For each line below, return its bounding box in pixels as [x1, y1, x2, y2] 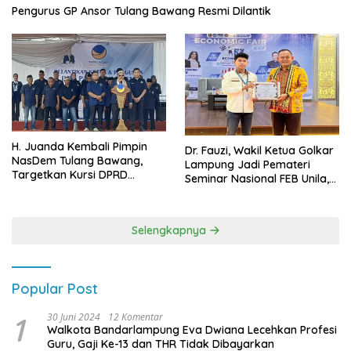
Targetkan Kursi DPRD [12, 167, 128, 182]
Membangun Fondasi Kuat [185, 186, 321, 201]
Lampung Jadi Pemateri [185, 157, 310, 172]
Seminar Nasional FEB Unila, [185, 172, 329, 186]
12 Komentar [108, 310, 163, 324]
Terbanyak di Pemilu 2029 [12, 181, 147, 196]
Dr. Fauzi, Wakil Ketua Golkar [185, 143, 334, 158]
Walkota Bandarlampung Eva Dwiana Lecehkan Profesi [47, 323, 337, 338]
